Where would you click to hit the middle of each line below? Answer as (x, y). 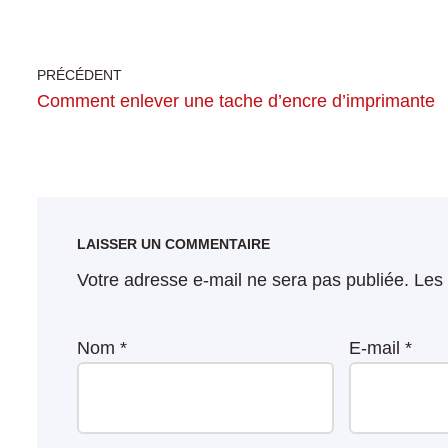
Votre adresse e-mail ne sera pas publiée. (243, 280)
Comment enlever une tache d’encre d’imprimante (236, 101)
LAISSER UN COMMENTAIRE (173, 244)
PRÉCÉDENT (79, 75)
